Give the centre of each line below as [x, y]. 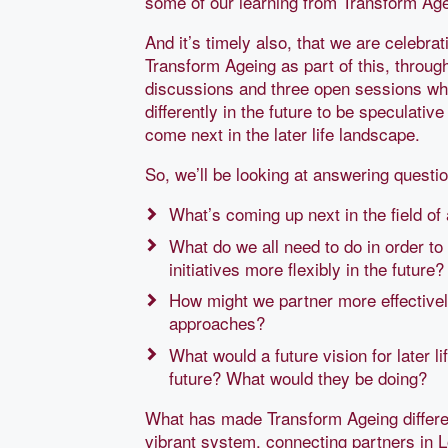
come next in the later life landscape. [285, 134]
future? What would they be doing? [298, 377]
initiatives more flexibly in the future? [307, 268]
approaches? [217, 323]
